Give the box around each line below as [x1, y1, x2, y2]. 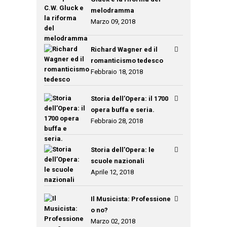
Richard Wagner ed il [91, 46, 158, 53]
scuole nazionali [91, 157, 145, 165]
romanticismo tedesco [91, 57, 164, 64]
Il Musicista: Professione [91, 195, 171, 203]
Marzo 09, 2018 [91, 18, 136, 25]
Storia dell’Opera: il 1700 [91, 95, 169, 102]
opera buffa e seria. [91, 106, 155, 113]
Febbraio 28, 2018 [91, 117, 143, 125]
